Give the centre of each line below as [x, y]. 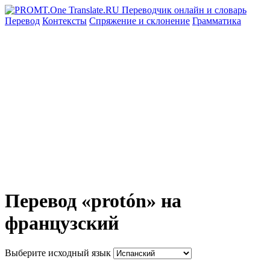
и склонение [164, 21]
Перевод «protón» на [93, 201]
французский [62, 223]
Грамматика [217, 21]
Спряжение [114, 21]
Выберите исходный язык [58, 253]
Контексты [64, 21]
